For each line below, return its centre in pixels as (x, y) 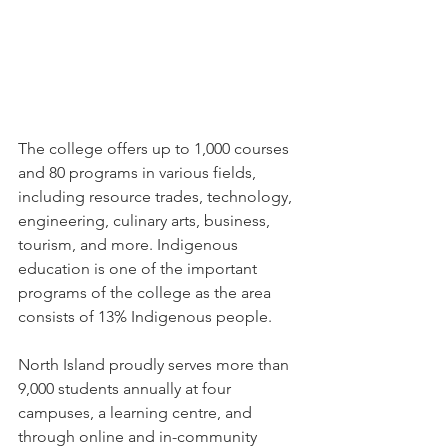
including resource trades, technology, (157, 196)
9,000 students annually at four (126, 388)
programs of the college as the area (146, 292)
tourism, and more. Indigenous (130, 244)
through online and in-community (139, 436)
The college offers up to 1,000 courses (155, 148)
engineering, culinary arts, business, (146, 220)
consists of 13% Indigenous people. (145, 316)
